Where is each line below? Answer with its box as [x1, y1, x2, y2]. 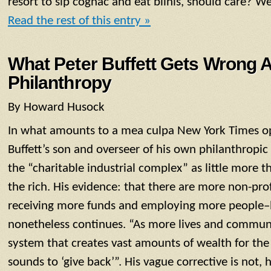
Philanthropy [8, 73, 111, 93]
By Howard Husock [8, 101, 105, 114]
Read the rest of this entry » [8, 14, 151, 27]
